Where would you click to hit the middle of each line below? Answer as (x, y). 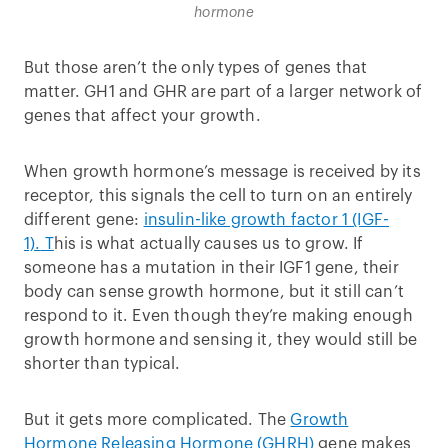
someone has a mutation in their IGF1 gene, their (211, 268)
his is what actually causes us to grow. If (208, 244)
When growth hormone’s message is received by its (222, 172)
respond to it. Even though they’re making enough (218, 316)
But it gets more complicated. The (157, 420)
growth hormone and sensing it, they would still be (221, 340)
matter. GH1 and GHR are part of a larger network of (223, 92)
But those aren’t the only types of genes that (196, 68)
